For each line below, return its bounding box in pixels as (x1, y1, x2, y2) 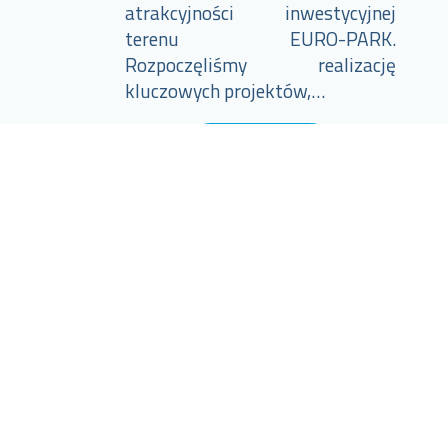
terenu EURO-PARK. (124, 23, 397, 54)
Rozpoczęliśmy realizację (124, 49, 397, 80)
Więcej (220, 131, 269, 159)
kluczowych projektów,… (124, 75, 325, 106)
